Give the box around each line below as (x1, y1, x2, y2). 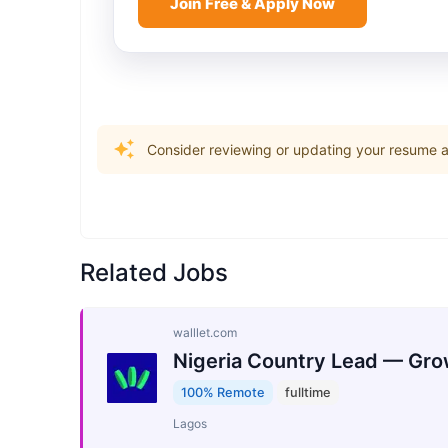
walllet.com (173, 325, 237, 340)
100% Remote (181, 385, 265, 401)
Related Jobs (80, 258, 228, 287)
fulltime (285, 385, 331, 401)
